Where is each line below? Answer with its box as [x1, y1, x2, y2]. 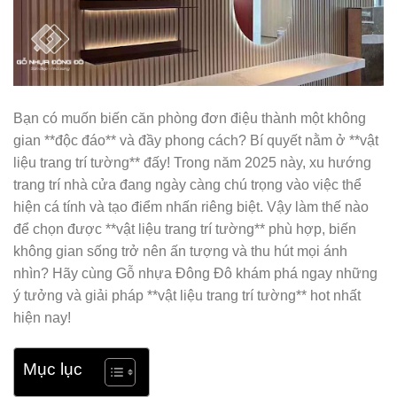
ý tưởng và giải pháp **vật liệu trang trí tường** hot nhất [13, 288, 361, 303]
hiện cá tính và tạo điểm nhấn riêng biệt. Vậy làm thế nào [13, 199, 369, 214]
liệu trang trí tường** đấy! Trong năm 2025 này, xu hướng [13, 155, 371, 170]
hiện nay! [13, 310, 71, 325]
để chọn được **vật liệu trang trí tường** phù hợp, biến [13, 222, 356, 237]
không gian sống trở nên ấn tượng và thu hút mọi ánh [13, 244, 347, 259]
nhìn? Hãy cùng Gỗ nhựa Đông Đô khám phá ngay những [13, 266, 378, 281]
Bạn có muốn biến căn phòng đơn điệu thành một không [13, 111, 366, 126]
